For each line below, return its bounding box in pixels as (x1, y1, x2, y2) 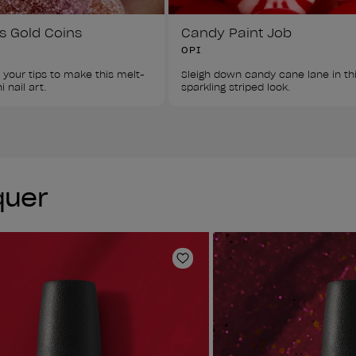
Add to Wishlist (181, 257, 280, 274)
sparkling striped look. (181, 80, 291, 93)
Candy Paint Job (181, 24, 292, 41)
